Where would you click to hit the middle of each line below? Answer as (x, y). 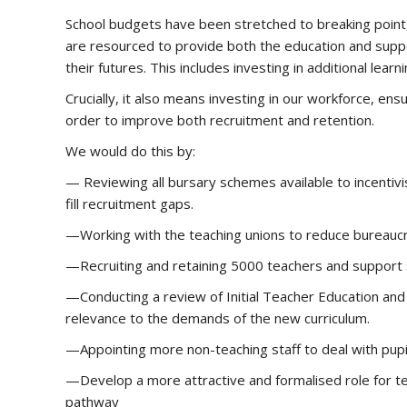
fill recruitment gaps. (129, 203)
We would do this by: (130, 151)
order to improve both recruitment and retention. (220, 120)
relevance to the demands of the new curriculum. (218, 318)
